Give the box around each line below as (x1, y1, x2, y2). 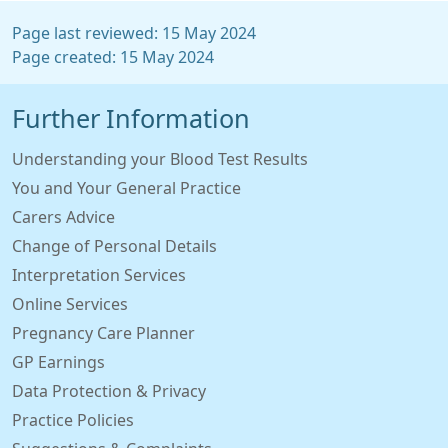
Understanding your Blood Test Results (12, 151, 308, 167)
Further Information (12, 106, 250, 132)
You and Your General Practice (12, 180, 241, 196)
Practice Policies (12, 412, 134, 428)
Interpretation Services (12, 267, 186, 283)
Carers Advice (12, 209, 115, 225)
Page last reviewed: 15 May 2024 (12, 25, 256, 41)
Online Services (12, 296, 128, 312)
